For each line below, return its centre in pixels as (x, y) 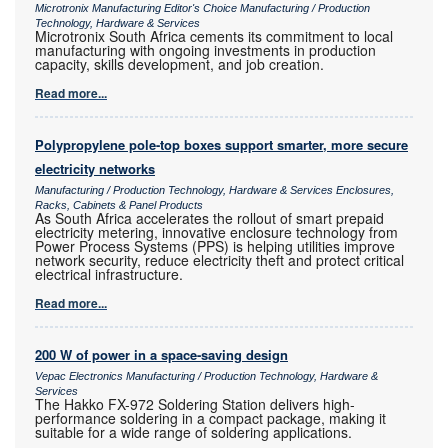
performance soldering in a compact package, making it (210, 417)
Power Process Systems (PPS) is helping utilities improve (215, 245)
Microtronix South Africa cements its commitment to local (214, 35)
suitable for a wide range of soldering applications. (193, 431)
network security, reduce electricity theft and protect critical (219, 259)
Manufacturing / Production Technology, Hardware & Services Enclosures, (214, 189)
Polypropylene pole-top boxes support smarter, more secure (221, 144)
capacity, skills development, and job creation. (179, 63)
